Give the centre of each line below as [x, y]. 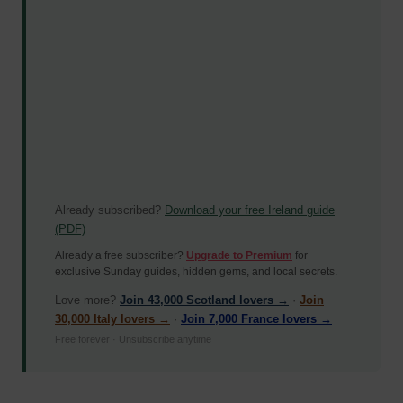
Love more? [87, 300]
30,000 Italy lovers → [112, 318]
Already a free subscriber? [121, 255]
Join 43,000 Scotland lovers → [204, 300]
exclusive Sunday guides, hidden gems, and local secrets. [196, 271]
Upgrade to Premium [239, 255]
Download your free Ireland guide [250, 210]
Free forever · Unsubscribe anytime [133, 339]
